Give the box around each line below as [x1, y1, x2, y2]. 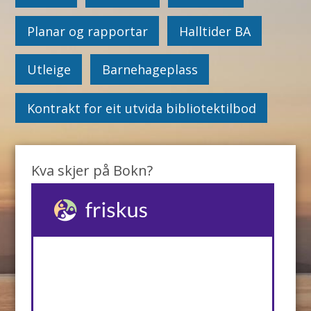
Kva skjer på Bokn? [31, 160, 153, 180]
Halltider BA [178, 22, 251, 40]
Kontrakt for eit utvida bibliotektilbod [26, 99, 256, 117]
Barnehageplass [101, 61, 198, 78]
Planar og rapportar [26, 22, 148, 40]
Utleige [26, 61, 71, 78]
